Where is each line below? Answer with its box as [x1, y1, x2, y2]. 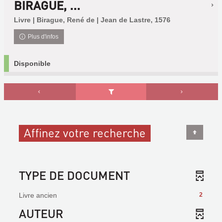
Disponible [14, 59, 51, 67]
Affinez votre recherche [24, 125, 146, 140]
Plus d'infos [28, 33, 59, 40]
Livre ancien [19, 191, 57, 199]
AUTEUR [19, 206, 63, 221]
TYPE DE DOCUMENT [19, 167, 130, 183]
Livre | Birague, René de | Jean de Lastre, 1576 [14, 16, 170, 24]
